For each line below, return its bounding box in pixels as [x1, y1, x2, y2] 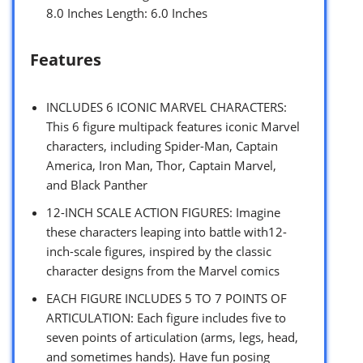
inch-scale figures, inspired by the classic [46, 242, 271, 259]
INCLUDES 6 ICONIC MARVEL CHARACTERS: [46, 98, 287, 115]
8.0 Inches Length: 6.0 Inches [46, 4, 207, 21]
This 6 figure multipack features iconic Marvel [46, 117, 300, 135]
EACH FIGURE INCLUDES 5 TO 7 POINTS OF [46, 289, 287, 306]
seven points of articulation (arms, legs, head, [46, 328, 298, 345]
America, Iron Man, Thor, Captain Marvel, [46, 156, 276, 173]
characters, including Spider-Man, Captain [46, 137, 278, 154]
